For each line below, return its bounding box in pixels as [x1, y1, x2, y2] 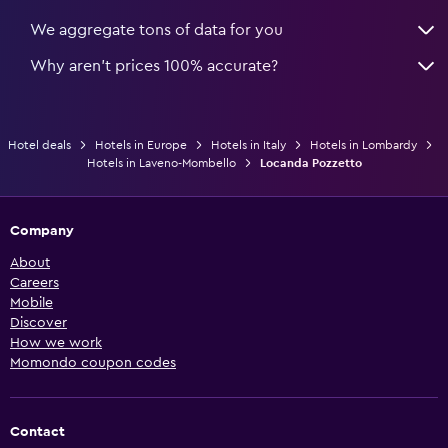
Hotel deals [7, 138, 71, 151]
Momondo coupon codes [10, 355, 176, 370]
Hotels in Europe [94, 138, 187, 151]
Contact [10, 424, 65, 439]
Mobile [10, 295, 53, 310]
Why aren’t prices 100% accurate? [30, 57, 278, 74]
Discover [10, 315, 67, 330]
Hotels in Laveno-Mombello [86, 156, 236, 169]
